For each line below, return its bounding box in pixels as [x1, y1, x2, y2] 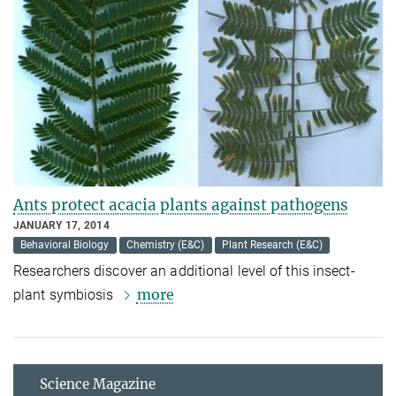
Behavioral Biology [20, 239, 110, 252]
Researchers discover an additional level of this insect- [13, 263, 355, 280]
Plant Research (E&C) [221, 239, 323, 252]
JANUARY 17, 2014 [13, 219, 110, 232]
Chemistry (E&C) [126, 239, 205, 252]
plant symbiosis [13, 286, 118, 304]
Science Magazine [40, 376, 156, 393]
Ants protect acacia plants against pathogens [13, 195, 348, 216]
